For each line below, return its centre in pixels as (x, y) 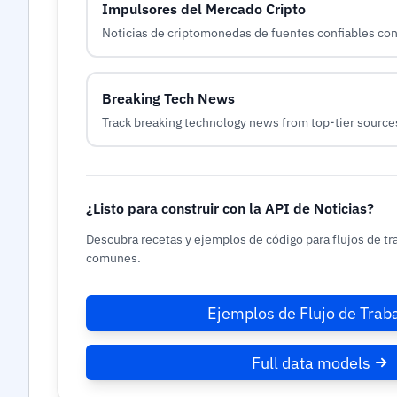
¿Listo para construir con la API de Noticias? (230, 208)
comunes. (113, 257)
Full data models (311, 362)
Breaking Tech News (168, 98)
